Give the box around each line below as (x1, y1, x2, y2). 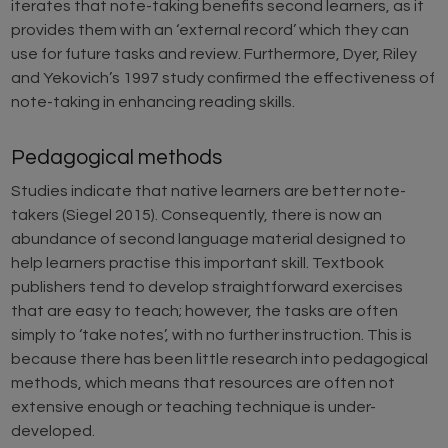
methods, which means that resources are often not (11, 375, 396, 392)
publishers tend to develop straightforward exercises (11, 279, 404, 296)
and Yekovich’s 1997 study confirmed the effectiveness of (11, 70, 436, 87)
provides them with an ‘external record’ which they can (11, 22, 410, 39)
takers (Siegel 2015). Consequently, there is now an (11, 207, 383, 224)
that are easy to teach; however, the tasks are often (11, 303, 399, 320)
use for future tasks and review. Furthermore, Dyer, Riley (11, 46, 418, 63)
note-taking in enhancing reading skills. (11, 94, 296, 111)
